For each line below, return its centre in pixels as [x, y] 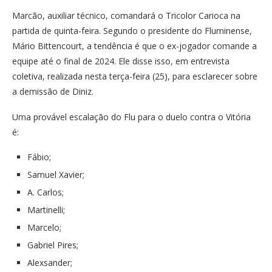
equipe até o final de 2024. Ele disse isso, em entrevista [121, 61]
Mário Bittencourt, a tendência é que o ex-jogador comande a [134, 46]
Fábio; [39, 157]
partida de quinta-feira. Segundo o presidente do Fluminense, [132, 31]
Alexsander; [50, 263]
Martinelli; [46, 210]
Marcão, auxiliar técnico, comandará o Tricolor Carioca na [126, 15]
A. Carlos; [46, 192]
